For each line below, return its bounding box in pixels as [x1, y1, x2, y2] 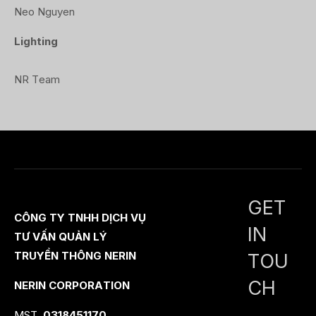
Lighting [14, 35, 58, 49]
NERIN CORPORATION [14, 279, 130, 293]
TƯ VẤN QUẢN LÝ [14, 229, 107, 243]
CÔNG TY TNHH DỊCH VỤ [14, 210, 146, 224]
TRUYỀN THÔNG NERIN [14, 248, 136, 262]
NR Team [14, 73, 60, 87]
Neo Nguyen [14, 4, 75, 18]
